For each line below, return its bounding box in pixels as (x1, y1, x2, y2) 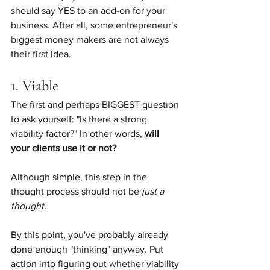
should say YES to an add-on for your (11, 5, 168, 16)
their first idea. (11, 49, 71, 59)
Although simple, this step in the (11, 172, 149, 182)
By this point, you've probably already (11, 230, 171, 240)
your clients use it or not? (11, 143, 116, 153)
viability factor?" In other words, (11, 128, 145, 139)
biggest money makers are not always (11, 34, 171, 45)
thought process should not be (11, 186, 142, 196)
